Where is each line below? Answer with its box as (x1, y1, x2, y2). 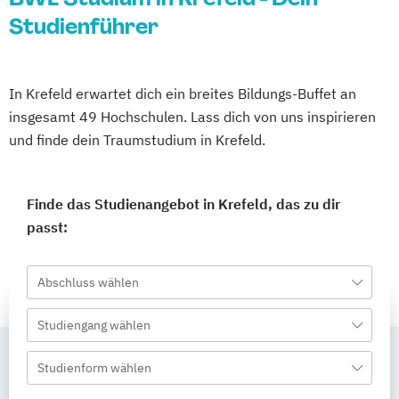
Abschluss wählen (37, 274, 139, 290)
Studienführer (9, 12, 159, 40)
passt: (27, 218, 68, 236)
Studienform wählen (37, 360, 151, 376)
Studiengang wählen (37, 317, 151, 333)
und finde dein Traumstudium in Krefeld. (9, 131, 265, 149)
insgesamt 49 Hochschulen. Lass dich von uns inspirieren (9, 108, 376, 126)
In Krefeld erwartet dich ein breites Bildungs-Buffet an (9, 85, 356, 102)
